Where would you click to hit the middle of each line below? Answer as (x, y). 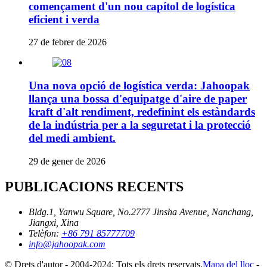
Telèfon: (44, 233)
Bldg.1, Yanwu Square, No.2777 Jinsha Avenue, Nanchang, (141, 212)
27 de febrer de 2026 (68, 42)
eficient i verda (64, 19)
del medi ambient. (72, 138)
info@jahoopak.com (67, 244)
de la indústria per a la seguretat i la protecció (140, 125)
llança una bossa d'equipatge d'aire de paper (138, 99)
